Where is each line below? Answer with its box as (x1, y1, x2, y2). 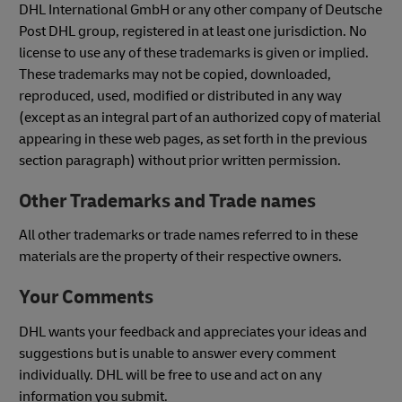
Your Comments (19, 285, 153, 310)
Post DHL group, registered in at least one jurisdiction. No (19, 22, 367, 40)
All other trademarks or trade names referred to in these (19, 226, 358, 245)
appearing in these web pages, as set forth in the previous (19, 129, 367, 148)
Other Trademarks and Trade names (19, 188, 316, 214)
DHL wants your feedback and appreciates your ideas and (19, 322, 367, 341)
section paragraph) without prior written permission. (19, 151, 341, 170)
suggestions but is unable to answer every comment (19, 344, 336, 363)
